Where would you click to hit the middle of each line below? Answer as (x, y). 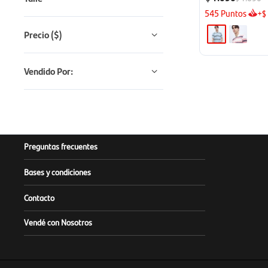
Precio (37, 34)
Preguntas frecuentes (61, 146)
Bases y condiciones (57, 171)
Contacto (39, 197)
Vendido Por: (48, 71)
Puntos (232, 13)
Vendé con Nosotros (58, 222)
